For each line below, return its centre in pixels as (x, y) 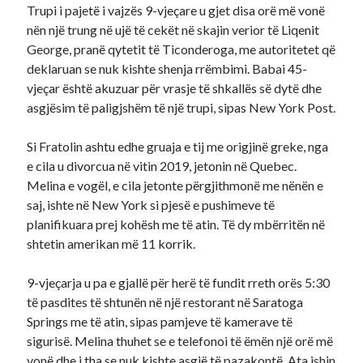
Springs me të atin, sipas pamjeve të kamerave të (160, 321)
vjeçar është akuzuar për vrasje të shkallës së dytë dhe (175, 88)
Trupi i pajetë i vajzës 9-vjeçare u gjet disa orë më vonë (176, 10)
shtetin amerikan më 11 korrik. (111, 243)
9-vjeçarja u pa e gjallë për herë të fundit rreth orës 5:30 (179, 282)
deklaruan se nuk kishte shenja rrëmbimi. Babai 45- (167, 68)
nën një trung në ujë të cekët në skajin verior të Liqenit (173, 30)
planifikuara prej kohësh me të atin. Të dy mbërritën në (176, 224)
